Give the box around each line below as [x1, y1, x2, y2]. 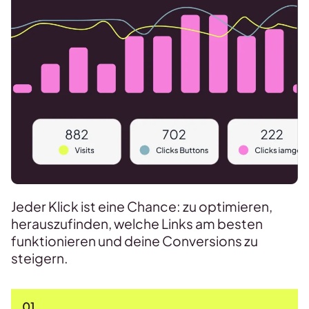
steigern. [11, 250, 68, 267]
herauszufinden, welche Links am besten [11, 215, 263, 232]
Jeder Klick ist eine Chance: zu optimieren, [11, 198, 272, 215]
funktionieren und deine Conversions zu [11, 232, 258, 250]
